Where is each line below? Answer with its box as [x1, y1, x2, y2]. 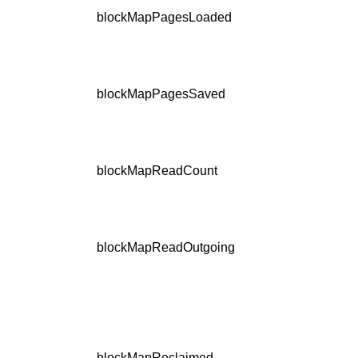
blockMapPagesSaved [97, 87, 225, 101]
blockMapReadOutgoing [97, 241, 235, 255]
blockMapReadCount [97, 164, 217, 178]
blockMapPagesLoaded [97, 10, 232, 25]
